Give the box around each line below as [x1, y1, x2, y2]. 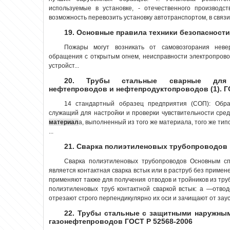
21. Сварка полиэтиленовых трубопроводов [64, 142, 227, 150]
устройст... [49, 62, 79, 69]
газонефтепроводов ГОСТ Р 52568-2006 [49, 217, 193, 225]
